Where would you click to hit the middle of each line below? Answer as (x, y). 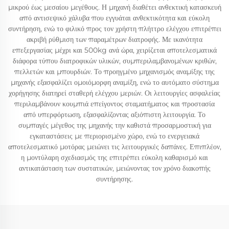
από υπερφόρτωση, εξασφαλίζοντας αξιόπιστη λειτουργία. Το (114, 114)
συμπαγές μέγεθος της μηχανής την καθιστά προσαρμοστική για (114, 125)
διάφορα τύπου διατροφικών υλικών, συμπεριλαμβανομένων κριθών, (114, 61)
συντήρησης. (114, 179)
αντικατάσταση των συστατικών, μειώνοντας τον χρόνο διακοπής (114, 168)
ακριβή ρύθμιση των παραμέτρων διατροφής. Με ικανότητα (114, 39)
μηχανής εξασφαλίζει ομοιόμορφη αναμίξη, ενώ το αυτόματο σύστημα (114, 82)
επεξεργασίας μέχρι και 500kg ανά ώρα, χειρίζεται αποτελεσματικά (114, 50)
